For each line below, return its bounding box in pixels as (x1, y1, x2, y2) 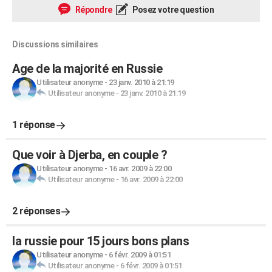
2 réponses (12, 205, 60, 217)
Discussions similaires (12, 39, 98, 50)
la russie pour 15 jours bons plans (12, 234, 189, 249)
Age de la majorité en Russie (12, 61, 162, 76)
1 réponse (12, 119, 55, 131)
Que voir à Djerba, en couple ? (12, 148, 167, 163)
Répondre (73, 5, 112, 15)
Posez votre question (131, 5, 214, 15)
